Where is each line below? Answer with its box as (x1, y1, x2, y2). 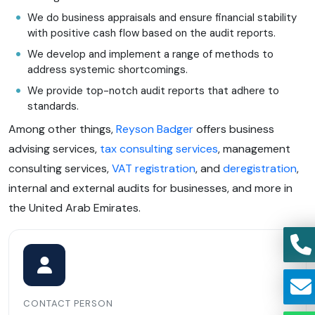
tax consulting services (100, 141, 218, 157)
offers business (193, 122, 274, 137)
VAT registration (112, 161, 195, 176)
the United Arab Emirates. (8, 200, 141, 216)
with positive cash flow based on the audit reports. (27, 26, 276, 41)
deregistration (223, 161, 297, 176)
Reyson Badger (116, 122, 193, 137)
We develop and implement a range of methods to (27, 47, 274, 62)
